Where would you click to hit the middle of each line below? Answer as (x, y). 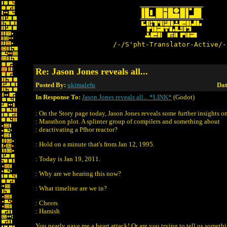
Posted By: (51, 85)
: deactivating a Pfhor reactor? (77, 129)
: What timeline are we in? (71, 188)
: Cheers (47, 203)
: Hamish (48, 211)
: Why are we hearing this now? (78, 174)
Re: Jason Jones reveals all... (92, 71)
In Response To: (58, 97)
